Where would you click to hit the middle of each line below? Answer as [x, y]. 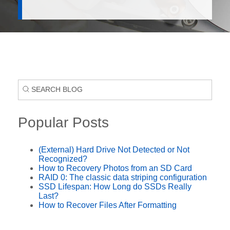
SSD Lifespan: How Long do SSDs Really [115, 186]
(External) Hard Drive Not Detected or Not [114, 149]
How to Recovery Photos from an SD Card [115, 168]
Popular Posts [63, 122]
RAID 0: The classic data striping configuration [123, 177]
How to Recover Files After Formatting [108, 205]
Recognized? [63, 159]
